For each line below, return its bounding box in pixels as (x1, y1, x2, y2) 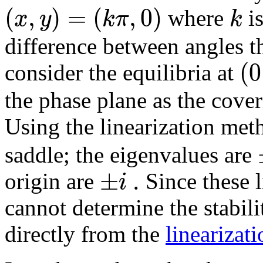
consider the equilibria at (5, 59, 240, 85)
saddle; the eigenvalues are (5, 141, 258, 167)
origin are (5, 168, 100, 194)
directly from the (5, 221, 166, 247)
